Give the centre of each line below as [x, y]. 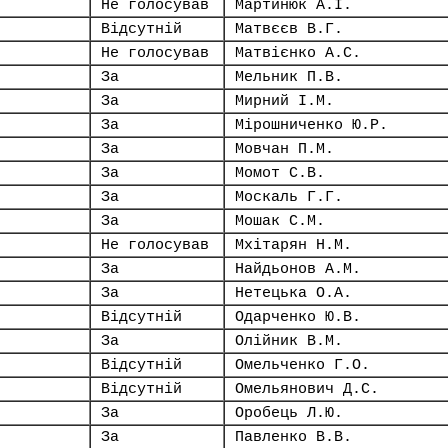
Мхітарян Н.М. [293, 245]
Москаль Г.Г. [289, 197]
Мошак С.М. [280, 221]
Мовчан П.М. [284, 149]
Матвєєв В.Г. [289, 29]
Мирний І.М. [284, 101]
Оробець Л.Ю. [289, 413]
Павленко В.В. [293, 437]
